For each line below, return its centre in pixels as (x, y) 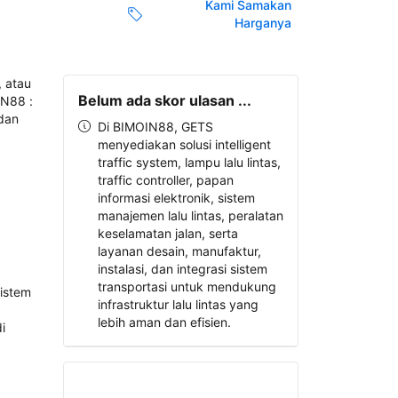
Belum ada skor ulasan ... (164, 100)
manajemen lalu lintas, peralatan (190, 215)
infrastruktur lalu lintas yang (178, 304)
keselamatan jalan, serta (167, 233)
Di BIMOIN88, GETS (155, 127)
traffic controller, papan (165, 180)
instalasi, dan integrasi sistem (182, 269)
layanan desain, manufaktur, (179, 251)
